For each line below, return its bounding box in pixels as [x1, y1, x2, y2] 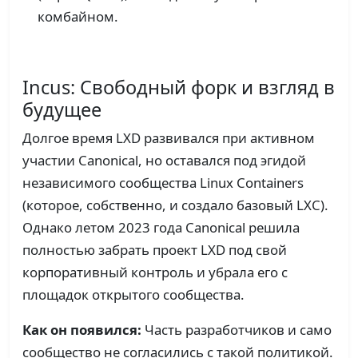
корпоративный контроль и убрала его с [22, 263, 288, 282]
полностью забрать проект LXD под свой [22, 241, 287, 260]
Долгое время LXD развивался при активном [22, 129, 315, 148]
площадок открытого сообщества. [22, 285, 245, 304]
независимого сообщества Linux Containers [22, 173, 304, 193]
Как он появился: [22, 320, 141, 340]
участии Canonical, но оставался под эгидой [22, 151, 306, 170]
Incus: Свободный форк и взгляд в [22, 74, 335, 101]
